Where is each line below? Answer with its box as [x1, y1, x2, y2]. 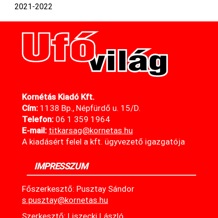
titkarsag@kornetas [49, 125, 122, 135]
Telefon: [22, 114, 54, 124]
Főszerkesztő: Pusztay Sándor [22, 183, 134, 194]
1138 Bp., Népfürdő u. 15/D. [38, 103, 141, 113]
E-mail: [22, 125, 47, 135]
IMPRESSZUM [34, 161, 88, 171]
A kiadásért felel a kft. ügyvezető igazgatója [22, 136, 185, 146]
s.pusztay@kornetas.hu [22, 195, 108, 205]
